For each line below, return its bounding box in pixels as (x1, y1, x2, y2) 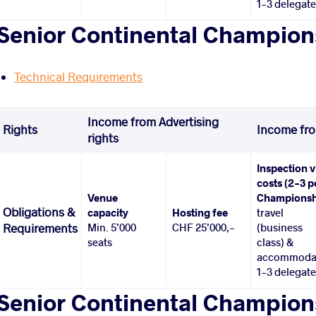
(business (257, 220, 303, 235)
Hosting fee (172, 205, 229, 220)
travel (257, 205, 284, 220)
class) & (257, 235, 294, 250)
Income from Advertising (87, 114, 219, 130)
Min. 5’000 (87, 220, 137, 235)
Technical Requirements (14, 69, 143, 85)
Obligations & (3, 205, 75, 220)
